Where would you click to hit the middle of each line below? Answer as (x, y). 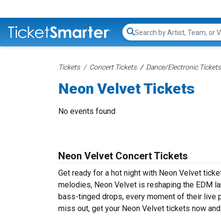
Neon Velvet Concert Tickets (123, 156)
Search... (148, 37)
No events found (87, 111)
